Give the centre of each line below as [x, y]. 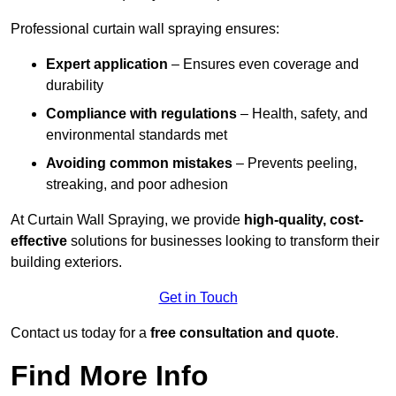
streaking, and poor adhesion [137, 185]
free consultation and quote [243, 333]
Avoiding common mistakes [139, 164]
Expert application [107, 65]
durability [75, 86]
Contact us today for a [80, 333]
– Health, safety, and [302, 114]
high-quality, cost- [304, 220]
